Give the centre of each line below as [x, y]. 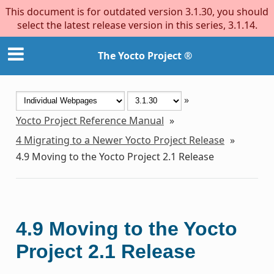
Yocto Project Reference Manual [90, 120]
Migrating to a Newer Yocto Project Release [124, 140]
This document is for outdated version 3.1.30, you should [137, 12]
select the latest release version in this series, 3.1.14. [137, 25]
